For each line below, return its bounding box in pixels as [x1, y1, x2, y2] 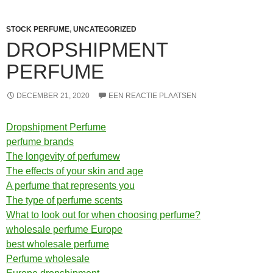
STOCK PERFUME [6, 25, 69, 34]
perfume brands [6, 136, 74, 147]
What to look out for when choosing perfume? [6, 210, 200, 220]
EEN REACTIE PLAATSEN [108, 91, 197, 100]
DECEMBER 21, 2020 [16, 91, 90, 100]
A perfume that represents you [6, 180, 135, 191]
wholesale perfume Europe [6, 224, 122, 235]
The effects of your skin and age [6, 166, 143, 176]
